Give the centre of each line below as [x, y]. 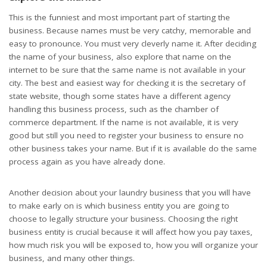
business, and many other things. [73, 258]
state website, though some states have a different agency [120, 96]
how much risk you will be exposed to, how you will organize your [133, 245]
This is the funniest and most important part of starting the [119, 17]
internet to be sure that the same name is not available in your [127, 69]
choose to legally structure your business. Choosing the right [123, 218]
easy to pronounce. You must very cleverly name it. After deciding [133, 43]
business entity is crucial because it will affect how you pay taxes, [131, 232]
